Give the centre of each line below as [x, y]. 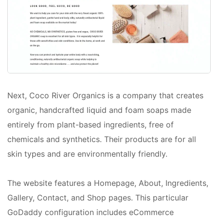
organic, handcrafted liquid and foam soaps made [99, 110]
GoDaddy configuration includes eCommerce [91, 212]
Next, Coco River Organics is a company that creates [105, 95]
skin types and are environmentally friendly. [87, 154]
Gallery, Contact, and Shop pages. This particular [98, 197]
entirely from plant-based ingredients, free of [91, 124]
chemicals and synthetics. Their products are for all [102, 139]
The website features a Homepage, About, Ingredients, [108, 183]
